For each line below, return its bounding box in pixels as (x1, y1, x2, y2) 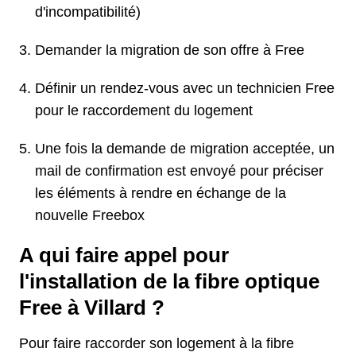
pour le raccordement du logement (35, 103, 253, 119)
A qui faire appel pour (19, 244, 229, 267)
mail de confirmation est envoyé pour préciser (35, 163, 323, 180)
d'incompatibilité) (35, 4, 141, 21)
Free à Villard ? (19, 296, 164, 319)
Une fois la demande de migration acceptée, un (35, 141, 335, 157)
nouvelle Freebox (35, 207, 145, 224)
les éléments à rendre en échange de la (35, 185, 286, 202)
